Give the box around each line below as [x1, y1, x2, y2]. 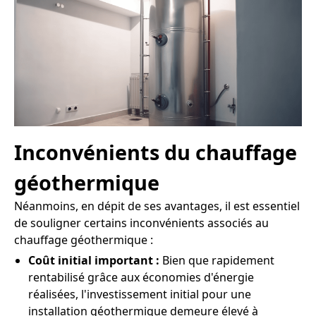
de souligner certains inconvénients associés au [14, 214, 269, 231]
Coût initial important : [28, 252, 159, 268]
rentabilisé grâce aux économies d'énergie [28, 269, 254, 285]
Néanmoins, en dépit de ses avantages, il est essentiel [14, 197, 300, 214]
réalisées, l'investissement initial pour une [28, 286, 251, 302]
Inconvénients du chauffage [14, 138, 297, 166]
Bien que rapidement [159, 252, 274, 268]
